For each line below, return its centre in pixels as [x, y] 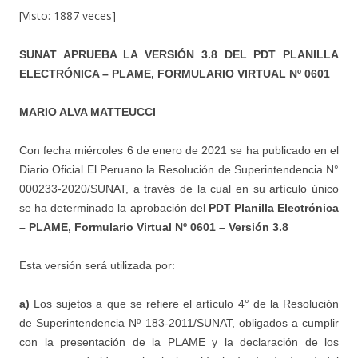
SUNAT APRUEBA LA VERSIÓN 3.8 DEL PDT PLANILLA [179, 54]
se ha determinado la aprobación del [114, 208]
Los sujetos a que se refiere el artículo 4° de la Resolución [184, 304]
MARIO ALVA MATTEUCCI [88, 112]
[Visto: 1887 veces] [68, 16]
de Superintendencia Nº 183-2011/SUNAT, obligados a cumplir [179, 323]
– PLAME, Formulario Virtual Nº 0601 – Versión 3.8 [154, 227]
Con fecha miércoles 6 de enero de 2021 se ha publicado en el [179, 150]
